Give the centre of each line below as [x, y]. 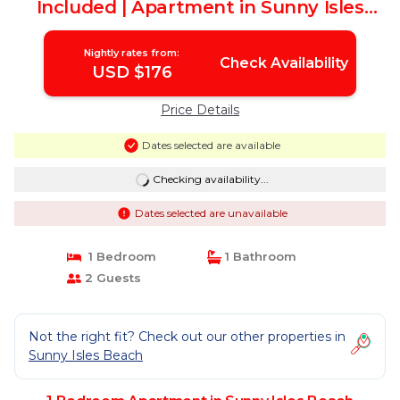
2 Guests [111, 278]
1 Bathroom [259, 256]
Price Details [200, 110]
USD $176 [132, 72]
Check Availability [283, 63]
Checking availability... [210, 179]
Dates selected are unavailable [211, 213]
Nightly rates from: [132, 53]
